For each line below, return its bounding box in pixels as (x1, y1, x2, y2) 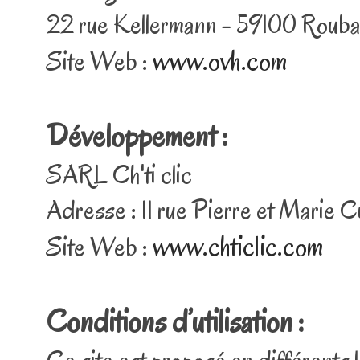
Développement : (47, 115, 227, 157)
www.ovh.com (153, 42, 288, 80)
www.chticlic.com (153, 227, 324, 265)
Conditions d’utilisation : (47, 301, 304, 342)
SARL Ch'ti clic (47, 157, 192, 192)
